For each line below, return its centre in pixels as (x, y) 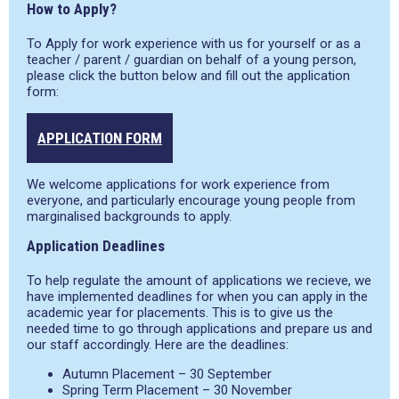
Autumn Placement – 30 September (167, 374)
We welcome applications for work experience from (178, 184)
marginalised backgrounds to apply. (129, 216)
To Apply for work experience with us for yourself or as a (194, 44)
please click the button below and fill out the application (188, 76)
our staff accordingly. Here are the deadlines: (158, 345)
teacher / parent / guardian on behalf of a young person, (191, 60)
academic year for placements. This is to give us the (180, 313)
